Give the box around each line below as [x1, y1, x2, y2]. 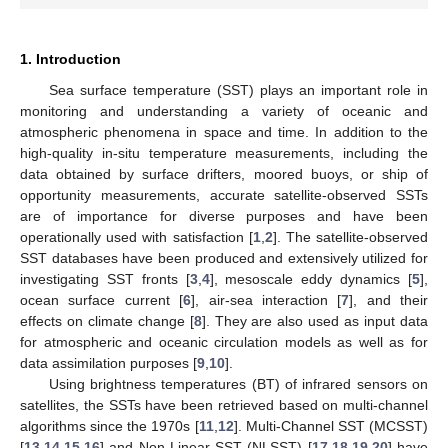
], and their [349, 291, 428, 308]
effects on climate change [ [20, 312, 194, 329]
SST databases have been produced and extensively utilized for [20, 249, 428, 266]
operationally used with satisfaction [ [20, 228, 253, 245]
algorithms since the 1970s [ [20, 417, 199, 434]
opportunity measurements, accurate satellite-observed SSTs [20, 186, 428, 203]
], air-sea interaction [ [191, 291, 342, 308]
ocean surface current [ [20, 291, 184, 308]
